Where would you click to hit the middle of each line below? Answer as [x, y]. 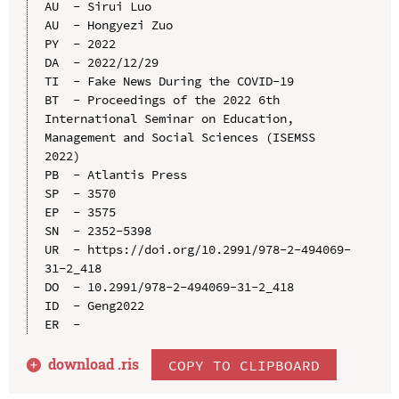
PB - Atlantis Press [115, 175]
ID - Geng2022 [94, 306]
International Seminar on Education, [169, 119]
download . [85, 364]
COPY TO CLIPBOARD [244, 365]
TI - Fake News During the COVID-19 [169, 81]
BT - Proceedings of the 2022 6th [162, 100]
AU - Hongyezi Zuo [108, 25]
